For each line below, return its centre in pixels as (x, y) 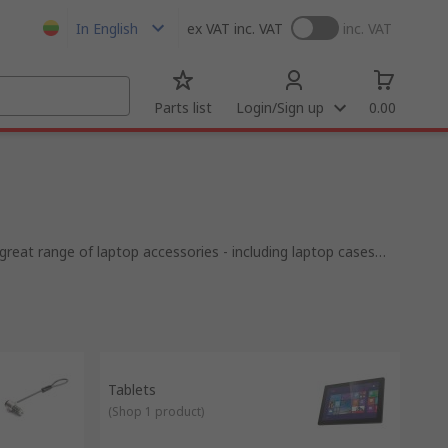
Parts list (183, 107)
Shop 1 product (156, 411)
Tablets (132, 389)
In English (107, 28)
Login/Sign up (280, 107)
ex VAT (208, 28)
